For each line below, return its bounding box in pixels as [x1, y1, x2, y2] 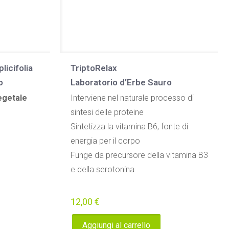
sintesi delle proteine [70, 107, 144, 117]
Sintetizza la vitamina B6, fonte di [70, 122, 188, 131]
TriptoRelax [70, 63, 117, 73]
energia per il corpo [70, 136, 140, 146]
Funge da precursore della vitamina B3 [70, 150, 208, 160]
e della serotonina [70, 165, 134, 174]
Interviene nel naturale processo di [70, 93, 194, 103]
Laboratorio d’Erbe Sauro [70, 77, 172, 87]
